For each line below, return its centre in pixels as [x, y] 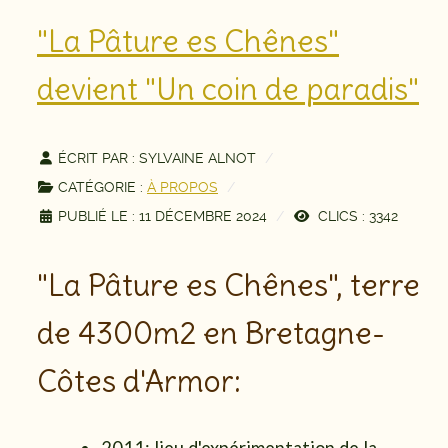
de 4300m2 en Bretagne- [211, 333]
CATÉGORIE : [100, 187]
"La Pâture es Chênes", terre [228, 285]
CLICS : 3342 [356, 216]
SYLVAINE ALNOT [197, 158]
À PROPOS [182, 187]
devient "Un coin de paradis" [228, 89]
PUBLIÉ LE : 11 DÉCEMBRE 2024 [162, 216]
